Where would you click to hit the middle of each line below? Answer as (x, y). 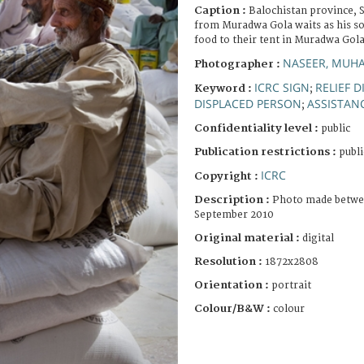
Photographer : (238, 64)
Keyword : (224, 88)
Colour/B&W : (234, 308)
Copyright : (227, 176)
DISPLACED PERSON (248, 103)
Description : (233, 199)
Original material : (248, 238)
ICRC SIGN (282, 87)
